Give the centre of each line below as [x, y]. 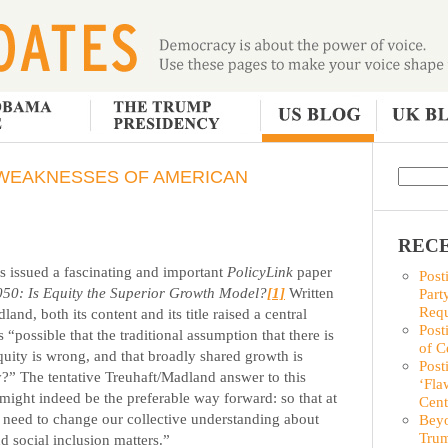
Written [309, 292]
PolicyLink [260, 271]
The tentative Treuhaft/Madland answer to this [163, 376]
